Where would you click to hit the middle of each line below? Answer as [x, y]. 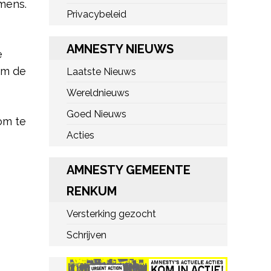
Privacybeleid [96, 14]
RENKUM [92, 191]
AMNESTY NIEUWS [120, 49]
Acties [80, 135]
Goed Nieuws [96, 114]
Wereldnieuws [98, 93]
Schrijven [87, 235]
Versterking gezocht [111, 214]
